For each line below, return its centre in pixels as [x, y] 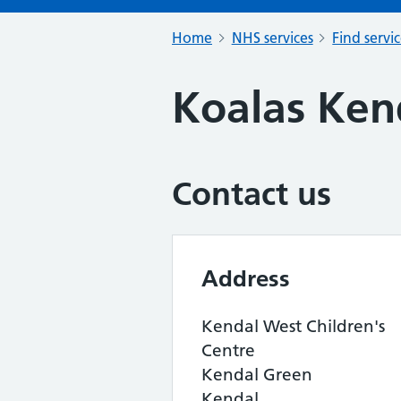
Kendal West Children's [293, 326]
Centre [228, 350]
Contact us [252, 194]
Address [246, 278]
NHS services [272, 38]
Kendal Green [257, 375]
